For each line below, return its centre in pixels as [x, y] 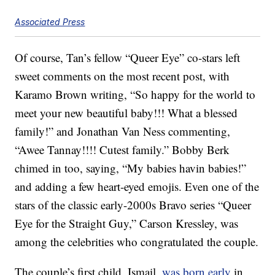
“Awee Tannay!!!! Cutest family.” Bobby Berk [122, 150]
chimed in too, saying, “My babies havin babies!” [131, 168]
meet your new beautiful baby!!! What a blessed [126, 113]
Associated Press [50, 22]
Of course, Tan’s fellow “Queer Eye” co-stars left [128, 58]
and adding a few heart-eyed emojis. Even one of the [137, 187]
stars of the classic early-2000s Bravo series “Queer [133, 205]
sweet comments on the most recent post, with [122, 76]
